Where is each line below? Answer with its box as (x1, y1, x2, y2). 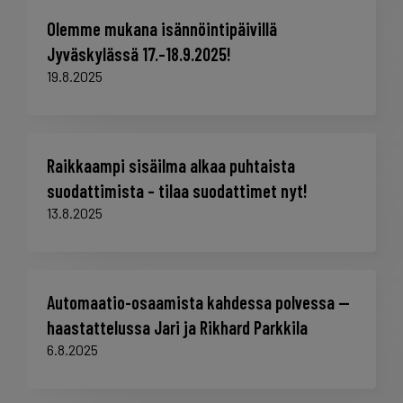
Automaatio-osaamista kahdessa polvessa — (47, 291, 350, 314)
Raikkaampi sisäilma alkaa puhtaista (47, 155, 295, 177)
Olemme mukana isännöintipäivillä (47, 18, 277, 40)
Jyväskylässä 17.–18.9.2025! (47, 43, 231, 66)
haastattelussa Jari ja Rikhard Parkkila (47, 317, 308, 339)
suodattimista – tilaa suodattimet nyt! (47, 180, 308, 202)
